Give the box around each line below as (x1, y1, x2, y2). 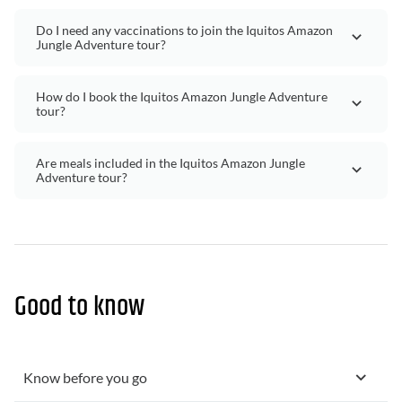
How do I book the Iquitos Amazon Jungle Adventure (36, 88, 328, 104)
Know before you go (23, 368, 147, 386)
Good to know (14, 286, 144, 328)
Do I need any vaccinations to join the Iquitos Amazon (36, 22, 333, 38)
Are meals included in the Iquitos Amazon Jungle (36, 154, 305, 170)
